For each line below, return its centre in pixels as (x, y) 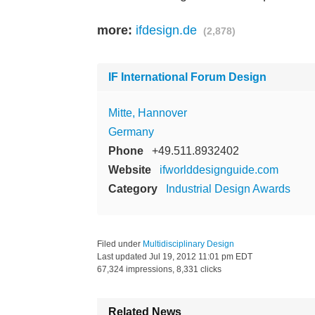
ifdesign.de (166, 30)
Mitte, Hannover (148, 112)
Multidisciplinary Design (188, 244)
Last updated (123, 256)
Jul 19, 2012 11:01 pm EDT (201, 256)
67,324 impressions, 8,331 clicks (159, 269)
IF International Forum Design (187, 77)
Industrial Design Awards (228, 188)
